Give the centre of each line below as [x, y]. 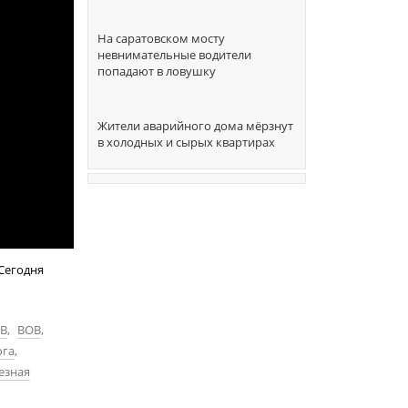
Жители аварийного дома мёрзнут [195, 126]
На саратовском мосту [161, 38]
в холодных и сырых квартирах [186, 142]
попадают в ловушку [157, 71]
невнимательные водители [174, 55]
